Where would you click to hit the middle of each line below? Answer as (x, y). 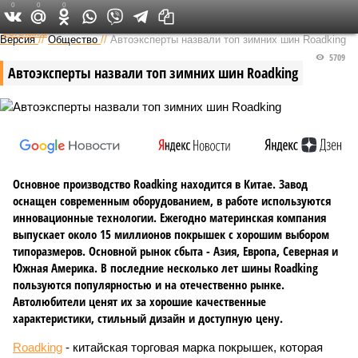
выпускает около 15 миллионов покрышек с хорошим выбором (171, 234)
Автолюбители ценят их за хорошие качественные (139, 301)
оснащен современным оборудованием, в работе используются (172, 201)
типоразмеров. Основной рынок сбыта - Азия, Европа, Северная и (175, 251)
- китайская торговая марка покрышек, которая (193, 347)
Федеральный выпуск (174, 16)
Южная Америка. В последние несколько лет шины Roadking (165, 268)
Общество (73, 40)
